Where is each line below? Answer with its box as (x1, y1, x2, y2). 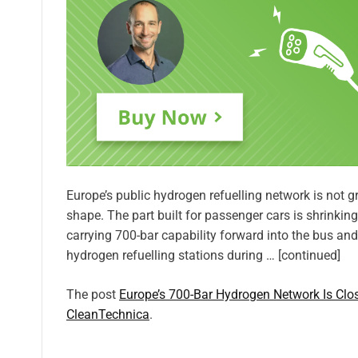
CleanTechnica (66, 306, 149, 322)
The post (66, 286, 119, 302)
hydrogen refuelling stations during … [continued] (66, 247, 340, 263)
